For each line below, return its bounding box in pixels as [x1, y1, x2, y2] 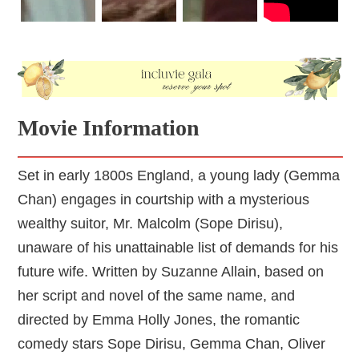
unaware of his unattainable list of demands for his [18, 240, 339, 256]
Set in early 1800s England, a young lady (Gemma [18, 167, 341, 184]
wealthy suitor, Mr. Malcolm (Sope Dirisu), [18, 216, 284, 232]
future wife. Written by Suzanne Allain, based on [18, 264, 325, 280]
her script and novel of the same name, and [18, 288, 296, 305]
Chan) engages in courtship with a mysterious [18, 192, 310, 208]
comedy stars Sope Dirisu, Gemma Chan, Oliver [18, 336, 326, 353]
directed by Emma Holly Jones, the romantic [18, 312, 301, 329]
